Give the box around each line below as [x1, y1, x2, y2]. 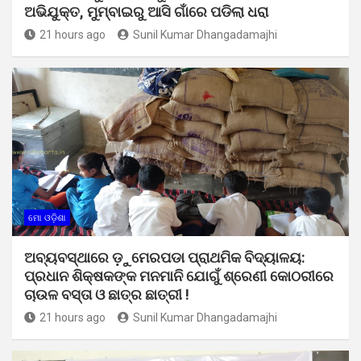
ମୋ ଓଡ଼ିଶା [28, 212, 66, 223]
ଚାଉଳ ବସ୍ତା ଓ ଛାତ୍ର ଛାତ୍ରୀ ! [24, 285, 189, 303]
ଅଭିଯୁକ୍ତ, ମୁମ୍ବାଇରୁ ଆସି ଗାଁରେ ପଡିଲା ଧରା [24, 2, 268, 20]
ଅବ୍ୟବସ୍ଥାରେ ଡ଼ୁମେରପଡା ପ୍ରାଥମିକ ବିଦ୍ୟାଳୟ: [24, 248, 305, 266]
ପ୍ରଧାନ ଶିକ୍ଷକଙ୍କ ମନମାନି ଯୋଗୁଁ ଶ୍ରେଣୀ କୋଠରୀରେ [24, 267, 334, 284]
